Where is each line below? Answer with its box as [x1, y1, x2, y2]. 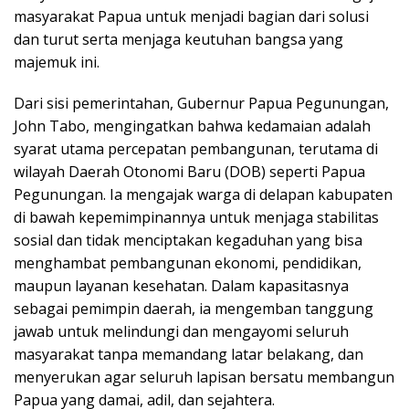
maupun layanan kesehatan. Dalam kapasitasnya [14, 276, 349, 296]
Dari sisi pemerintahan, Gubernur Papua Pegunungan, [14, 93, 389, 113]
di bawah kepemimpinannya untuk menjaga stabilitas [14, 207, 379, 227]
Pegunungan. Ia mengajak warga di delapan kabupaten [14, 184, 393, 204]
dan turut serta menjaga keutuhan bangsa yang [14, 29, 343, 49]
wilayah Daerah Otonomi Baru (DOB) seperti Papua [14, 162, 365, 182]
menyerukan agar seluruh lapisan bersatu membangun [14, 367, 394, 387]
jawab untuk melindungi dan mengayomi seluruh [14, 321, 349, 341]
